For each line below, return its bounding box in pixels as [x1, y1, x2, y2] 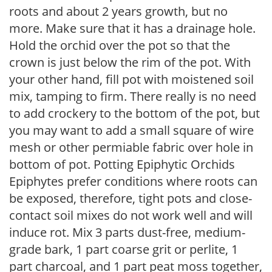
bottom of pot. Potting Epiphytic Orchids [9, 155, 235, 172]
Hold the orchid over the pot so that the [9, 36, 230, 53]
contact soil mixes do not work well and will [9, 206, 253, 223]
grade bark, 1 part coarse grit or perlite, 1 [9, 240, 238, 257]
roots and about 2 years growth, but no [9, 2, 228, 19]
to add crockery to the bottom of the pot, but [9, 104, 260, 121]
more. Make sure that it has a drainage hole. [9, 19, 256, 36]
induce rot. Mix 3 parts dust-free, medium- [9, 223, 245, 240]
